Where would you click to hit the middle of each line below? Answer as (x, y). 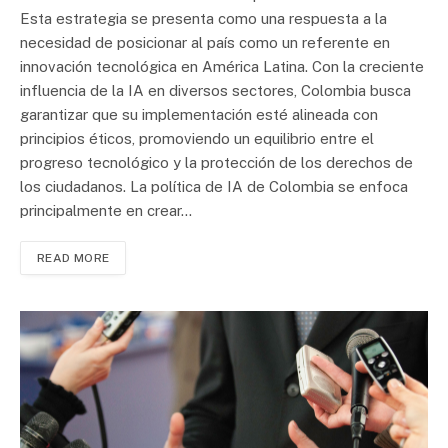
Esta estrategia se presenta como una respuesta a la (203, 18)
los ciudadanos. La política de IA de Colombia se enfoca (214, 186)
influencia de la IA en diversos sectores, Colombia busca (215, 90)
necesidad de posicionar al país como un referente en (205, 42)
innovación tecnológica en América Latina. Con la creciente (222, 66)
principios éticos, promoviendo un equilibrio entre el (197, 138)
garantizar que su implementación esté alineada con (199, 114)
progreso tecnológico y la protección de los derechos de (216, 162)
